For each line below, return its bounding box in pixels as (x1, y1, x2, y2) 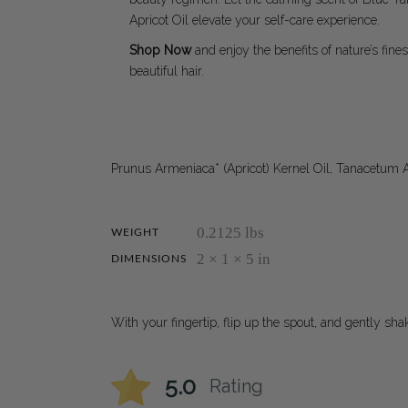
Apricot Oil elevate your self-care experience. (129, 12, 380, 27)
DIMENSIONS (111, 252, 188, 264)
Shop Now (129, 42, 191, 57)
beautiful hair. (129, 63, 204, 78)
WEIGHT (111, 226, 159, 238)
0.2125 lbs (197, 223, 264, 241)
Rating (209, 375, 263, 398)
